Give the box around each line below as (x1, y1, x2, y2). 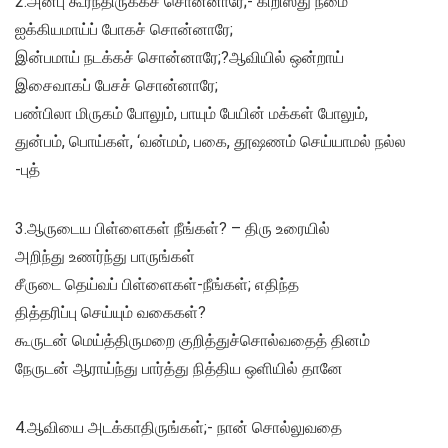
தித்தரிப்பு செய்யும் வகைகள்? (15, 303, 206, 323)
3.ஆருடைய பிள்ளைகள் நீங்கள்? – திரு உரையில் (15, 219, 330, 239)
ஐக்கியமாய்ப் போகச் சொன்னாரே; (15, 20, 233, 40)
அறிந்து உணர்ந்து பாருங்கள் (15, 247, 195, 267)
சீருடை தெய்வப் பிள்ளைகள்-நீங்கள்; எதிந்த (15, 275, 299, 295)
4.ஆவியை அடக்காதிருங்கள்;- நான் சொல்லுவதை (15, 418, 342, 438)
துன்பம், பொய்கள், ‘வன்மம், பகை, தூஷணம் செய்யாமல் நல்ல (15, 132, 406, 152)
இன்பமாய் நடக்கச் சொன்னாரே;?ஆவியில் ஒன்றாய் (15, 48, 344, 68)
